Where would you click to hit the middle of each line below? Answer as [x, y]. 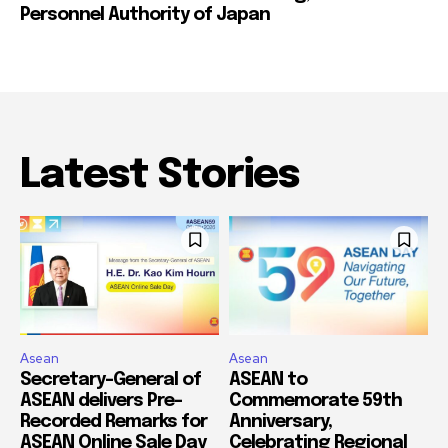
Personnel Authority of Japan [145, 14]
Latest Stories [159, 175]
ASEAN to [268, 380]
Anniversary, [280, 422]
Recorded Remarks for [113, 422]
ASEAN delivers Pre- [101, 401]
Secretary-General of [110, 380]
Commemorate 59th [315, 401]
